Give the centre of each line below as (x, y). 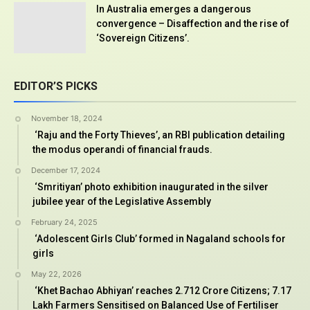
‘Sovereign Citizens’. (143, 38)
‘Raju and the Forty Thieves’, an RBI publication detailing (159, 135)
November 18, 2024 (67, 119)
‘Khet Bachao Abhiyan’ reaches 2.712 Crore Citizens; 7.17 (162, 291)
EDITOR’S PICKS (56, 86)
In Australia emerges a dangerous (174, 9)
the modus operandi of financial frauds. (122, 150)
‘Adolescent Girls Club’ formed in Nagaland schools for (159, 239)
